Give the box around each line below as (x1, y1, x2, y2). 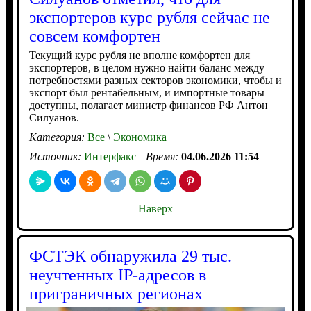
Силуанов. (28, 111, 79, 124)
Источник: (28, 150, 84, 162)
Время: (145, 150, 181, 162)
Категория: (28, 131, 87, 143)
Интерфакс (83, 150, 136, 162)
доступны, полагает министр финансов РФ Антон (28, 99, 268, 111)
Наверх (137, 202, 173, 215)
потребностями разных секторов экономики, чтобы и (28, 74, 282, 86)
